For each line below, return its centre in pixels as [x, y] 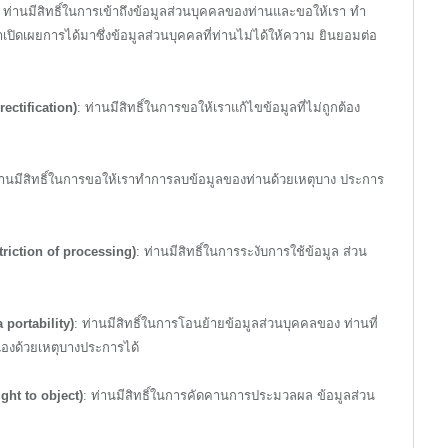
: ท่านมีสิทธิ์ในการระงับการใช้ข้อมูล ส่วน [251, 252]
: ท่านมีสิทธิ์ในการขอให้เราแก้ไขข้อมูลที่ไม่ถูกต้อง [218, 107]
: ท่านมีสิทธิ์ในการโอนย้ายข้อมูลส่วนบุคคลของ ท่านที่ [226, 324]
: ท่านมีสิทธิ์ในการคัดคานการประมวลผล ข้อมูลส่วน [229, 396]
